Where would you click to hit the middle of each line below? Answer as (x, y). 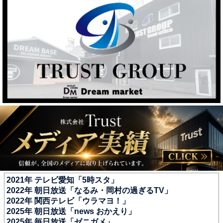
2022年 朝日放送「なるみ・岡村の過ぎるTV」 (89, 190)
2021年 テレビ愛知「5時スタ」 (62, 180)
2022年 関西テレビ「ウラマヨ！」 (68, 201)
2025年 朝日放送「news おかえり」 (71, 211)
